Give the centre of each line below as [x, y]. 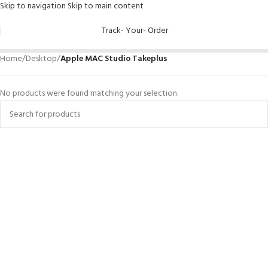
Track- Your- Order [135, 31]
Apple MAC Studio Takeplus [114, 59]
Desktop [41, 59]
